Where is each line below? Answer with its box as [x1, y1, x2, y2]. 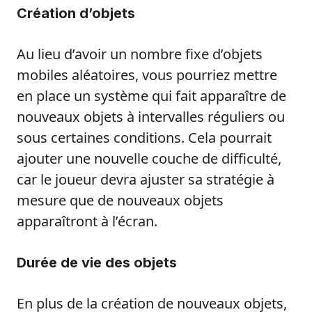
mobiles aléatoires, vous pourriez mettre [17, 65, 277, 85]
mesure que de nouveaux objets [17, 191, 224, 210]
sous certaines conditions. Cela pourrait [17, 128, 272, 148]
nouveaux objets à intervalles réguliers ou [17, 107, 285, 127]
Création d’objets [17, 5, 135, 22]
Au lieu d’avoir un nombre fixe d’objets [17, 45, 263, 64]
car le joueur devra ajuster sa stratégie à [17, 170, 274, 189]
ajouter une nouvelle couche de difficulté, [17, 149, 281, 169]
